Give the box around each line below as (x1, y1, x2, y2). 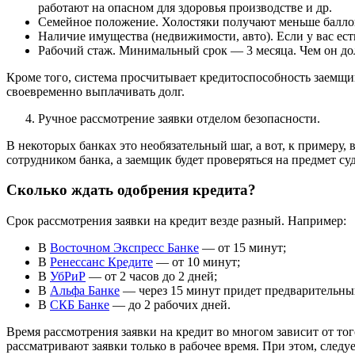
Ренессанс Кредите (50, 254, 153, 269)
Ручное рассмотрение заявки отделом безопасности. (38, 111, 320, 125)
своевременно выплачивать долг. (6, 84, 185, 98)
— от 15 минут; (199, 240, 286, 254)
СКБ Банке (50, 297, 109, 311)
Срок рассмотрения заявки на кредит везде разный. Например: (6, 213, 346, 227)
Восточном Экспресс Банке (50, 240, 199, 254)
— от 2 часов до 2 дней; (86, 269, 217, 283)
